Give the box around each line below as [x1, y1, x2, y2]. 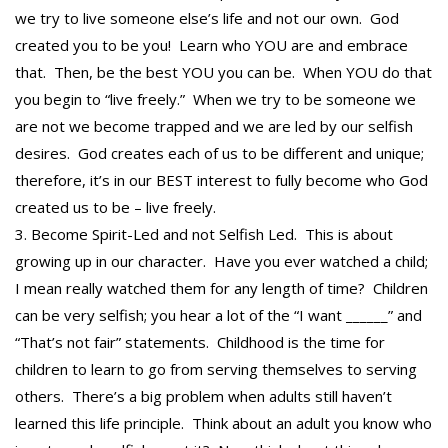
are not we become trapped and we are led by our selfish [15, 116, 413, 137]
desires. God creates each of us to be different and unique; [15, 143, 424, 164]
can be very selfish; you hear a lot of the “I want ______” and [15, 305, 422, 326]
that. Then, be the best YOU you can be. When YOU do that [15, 62, 432, 83]
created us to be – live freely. [15, 197, 216, 218]
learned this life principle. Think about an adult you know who [15, 413, 432, 434]
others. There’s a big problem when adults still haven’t [15, 386, 392, 407]
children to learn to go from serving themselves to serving [15, 359, 417, 380]
